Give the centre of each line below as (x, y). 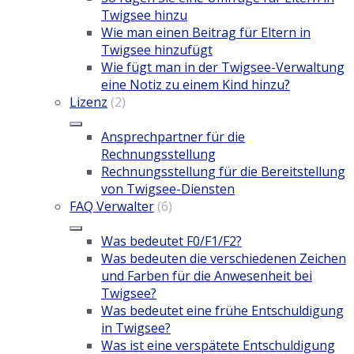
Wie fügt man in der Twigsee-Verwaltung (223, 68)
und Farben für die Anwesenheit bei (207, 276)
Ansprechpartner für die (173, 137)
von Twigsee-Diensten (168, 189)
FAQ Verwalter (112, 207)
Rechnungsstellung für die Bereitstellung (223, 172)
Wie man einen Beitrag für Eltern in (206, 33)
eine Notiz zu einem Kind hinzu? (196, 85)
